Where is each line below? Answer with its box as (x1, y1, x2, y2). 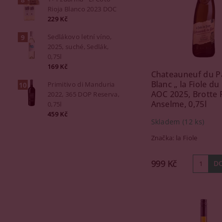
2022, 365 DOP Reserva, (48, 90, 120, 99)
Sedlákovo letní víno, (48, 32, 112, 41)
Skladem (151, 117, 183, 126)
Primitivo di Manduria (48, 80, 115, 89)
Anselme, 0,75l (151, 99, 207, 110)
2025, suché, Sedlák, (48, 42, 109, 51)
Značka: (151, 133, 176, 142)
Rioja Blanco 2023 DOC (48, 4, 117, 13)
